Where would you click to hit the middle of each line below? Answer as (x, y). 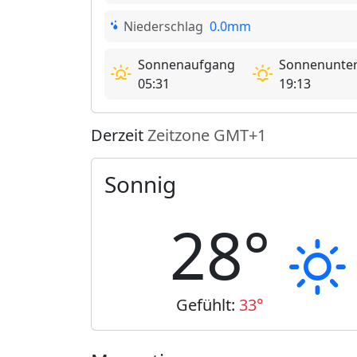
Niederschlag (163, 26)
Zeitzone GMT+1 (207, 135)
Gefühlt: (208, 305)
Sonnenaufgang (186, 65)
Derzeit (119, 135)
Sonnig (140, 184)
